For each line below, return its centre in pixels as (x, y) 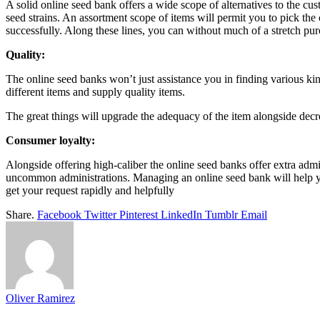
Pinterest (139, 214)
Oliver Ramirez (40, 298)
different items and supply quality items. (95, 91)
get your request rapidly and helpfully (90, 190)
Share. (20, 214)
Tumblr (221, 214)
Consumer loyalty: (50, 140)
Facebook (59, 214)
